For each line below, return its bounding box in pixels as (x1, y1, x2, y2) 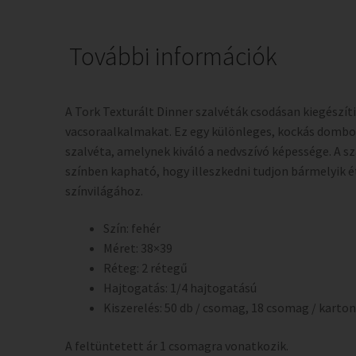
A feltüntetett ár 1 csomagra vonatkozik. (65, 337, 288, 354)
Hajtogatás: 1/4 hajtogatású (103, 280, 257, 296)
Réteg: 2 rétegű (103, 260, 188, 277)
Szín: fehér (103, 220, 161, 237)
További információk (69, 41, 277, 73)
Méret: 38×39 (103, 240, 172, 257)
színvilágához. (65, 182, 143, 199)
